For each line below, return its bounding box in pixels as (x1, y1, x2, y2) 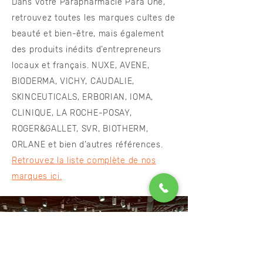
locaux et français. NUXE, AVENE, (12, 60, 150, 70)
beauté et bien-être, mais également (12, 29, 164, 39)
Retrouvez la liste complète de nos (12, 156, 156, 166)
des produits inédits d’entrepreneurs (12, 45, 162, 55)
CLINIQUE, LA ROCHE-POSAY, (12, 108, 132, 118)
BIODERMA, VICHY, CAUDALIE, (12, 76, 135, 86)
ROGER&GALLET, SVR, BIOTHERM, (12, 124, 149, 134)
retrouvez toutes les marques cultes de (12, 13, 176, 23)
